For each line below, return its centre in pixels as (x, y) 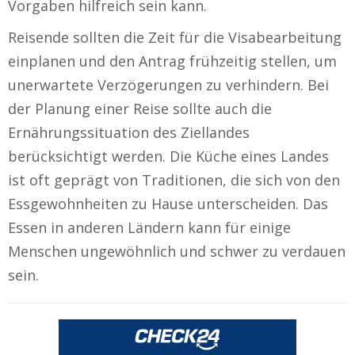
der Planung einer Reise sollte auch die (140, 108)
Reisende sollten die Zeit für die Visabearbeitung (175, 37)
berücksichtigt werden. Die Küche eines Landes (168, 156)
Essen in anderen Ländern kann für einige (149, 227)
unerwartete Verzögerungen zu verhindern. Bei (168, 84)
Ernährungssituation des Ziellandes (129, 132)
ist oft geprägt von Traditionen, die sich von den (174, 179)
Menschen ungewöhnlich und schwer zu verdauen (177, 251)
